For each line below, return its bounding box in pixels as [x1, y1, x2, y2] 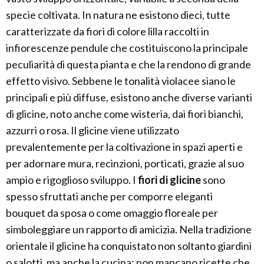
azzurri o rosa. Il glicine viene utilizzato [6, 124, 179, 137]
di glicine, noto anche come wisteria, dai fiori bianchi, [6, 107, 243, 121]
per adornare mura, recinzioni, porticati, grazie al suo [6, 157, 244, 170]
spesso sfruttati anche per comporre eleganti [6, 190, 213, 203]
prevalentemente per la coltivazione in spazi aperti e [6, 140, 243, 154]
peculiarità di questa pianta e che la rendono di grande [6, 58, 251, 71]
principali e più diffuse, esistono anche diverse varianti [6, 91, 252, 104]
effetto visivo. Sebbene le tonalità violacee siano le [6, 74, 236, 88]
